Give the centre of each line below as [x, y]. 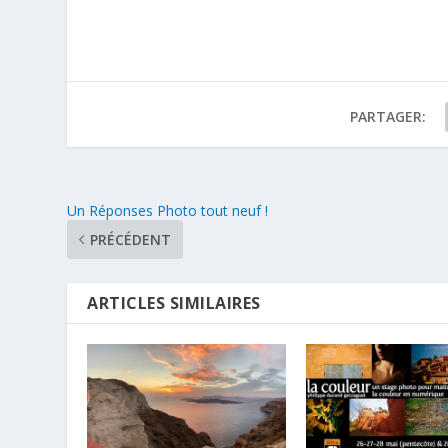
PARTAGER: [387, 117]
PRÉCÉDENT [131, 240]
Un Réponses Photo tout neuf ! [168, 211]
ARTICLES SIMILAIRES [174, 303]
